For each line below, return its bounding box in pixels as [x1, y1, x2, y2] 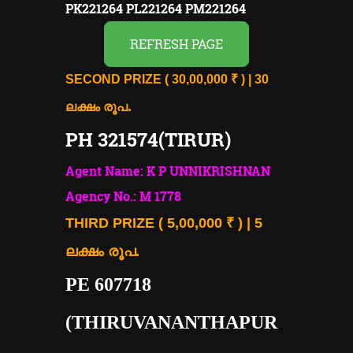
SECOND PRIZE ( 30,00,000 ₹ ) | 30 [65, 72, 269, 86]
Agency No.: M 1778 [65, 187, 181, 204]
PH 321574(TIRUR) [65, 126, 231, 152]
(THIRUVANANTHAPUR [65, 311, 277, 333]
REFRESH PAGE [130, 35, 223, 52]
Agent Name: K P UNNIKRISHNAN [65, 162, 270, 179]
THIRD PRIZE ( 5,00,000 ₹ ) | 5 [65, 214, 262, 231]
